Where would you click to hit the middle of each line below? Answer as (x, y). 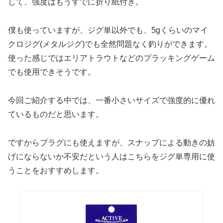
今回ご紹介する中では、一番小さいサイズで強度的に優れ (111, 100)
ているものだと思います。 (56, 114)
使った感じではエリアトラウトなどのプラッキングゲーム (111, 58)
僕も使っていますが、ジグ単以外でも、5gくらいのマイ (108, 30)
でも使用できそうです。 (52, 72)
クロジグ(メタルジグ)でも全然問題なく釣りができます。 (110, 44)
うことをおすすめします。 (56, 170)
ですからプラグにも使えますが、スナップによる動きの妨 (111, 142)
